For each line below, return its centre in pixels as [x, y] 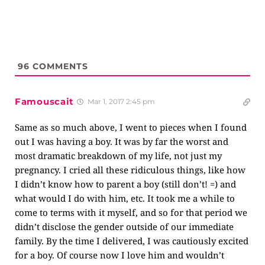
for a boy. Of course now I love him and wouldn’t [119, 255]
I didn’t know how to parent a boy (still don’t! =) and [125, 184]
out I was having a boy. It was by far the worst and [122, 141]
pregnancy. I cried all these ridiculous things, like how [130, 170]
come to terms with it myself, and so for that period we [131, 212]
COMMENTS [59, 66]
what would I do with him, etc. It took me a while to [125, 198]
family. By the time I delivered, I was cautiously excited [132, 241]
